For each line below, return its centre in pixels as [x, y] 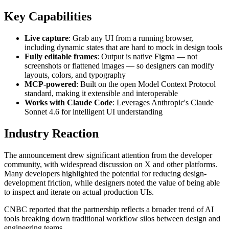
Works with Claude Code [68, 103]
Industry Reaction [51, 134]
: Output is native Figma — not [147, 57]
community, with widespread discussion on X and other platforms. [111, 165]
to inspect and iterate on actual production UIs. [79, 192]
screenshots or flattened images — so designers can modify [119, 66]
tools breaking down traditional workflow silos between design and [112, 219]
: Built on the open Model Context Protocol [146, 84]
